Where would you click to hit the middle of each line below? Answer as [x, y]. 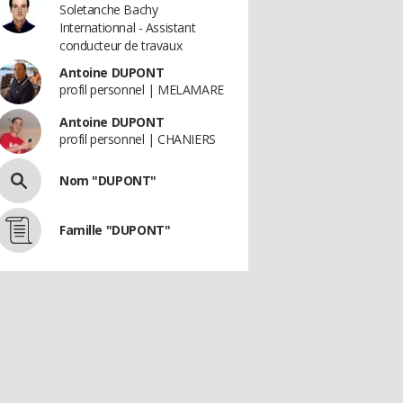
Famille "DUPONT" [115, 230]
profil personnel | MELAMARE [142, 90]
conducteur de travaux [121, 45]
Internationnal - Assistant [128, 27]
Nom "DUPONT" [108, 180]
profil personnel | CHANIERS [138, 139]
